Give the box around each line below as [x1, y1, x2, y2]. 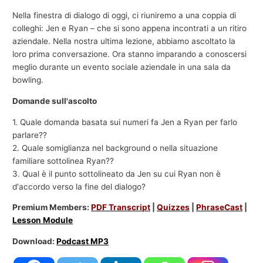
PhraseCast [196, 203, 243, 213]
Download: [12, 236, 57, 246]
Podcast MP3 [56, 236, 109, 246]
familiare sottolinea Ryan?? [12, 156, 114, 166]
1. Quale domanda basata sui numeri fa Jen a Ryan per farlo [12, 117, 238, 127]
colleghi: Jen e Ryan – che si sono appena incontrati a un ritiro [12, 23, 247, 33]
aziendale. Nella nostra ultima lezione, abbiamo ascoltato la [12, 36, 236, 46]
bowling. [12, 75, 44, 85]
